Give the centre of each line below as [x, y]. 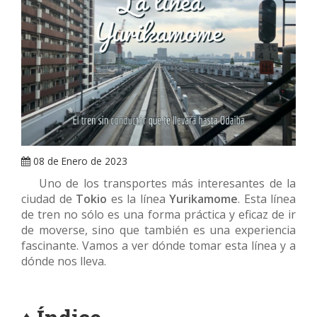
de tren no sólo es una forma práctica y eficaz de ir [158, 215]
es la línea [140, 199]
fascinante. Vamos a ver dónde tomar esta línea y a [158, 246]
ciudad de [48, 199]
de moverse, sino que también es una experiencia [158, 230]
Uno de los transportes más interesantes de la [158, 184]
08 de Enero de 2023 [79, 161]
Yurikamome [203, 199]
